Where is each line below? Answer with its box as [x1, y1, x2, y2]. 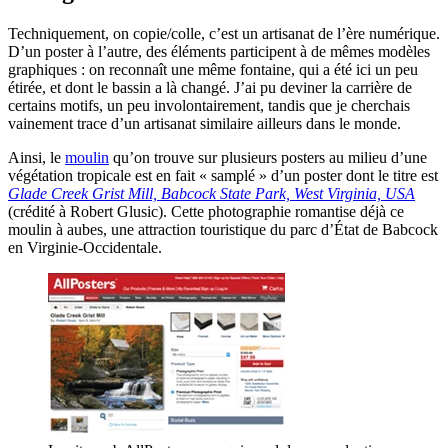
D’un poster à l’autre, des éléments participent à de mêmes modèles [8, 42, 430, 60]
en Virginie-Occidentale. [8, 238, 162, 256]
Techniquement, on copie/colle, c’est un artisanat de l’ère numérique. [8, 24, 440, 42]
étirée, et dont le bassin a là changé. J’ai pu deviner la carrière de [8, 78, 412, 96]
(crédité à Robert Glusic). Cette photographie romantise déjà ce [8, 202, 404, 220]
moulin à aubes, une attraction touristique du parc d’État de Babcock [8, 220, 438, 238]
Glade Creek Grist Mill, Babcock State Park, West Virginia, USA [8, 184, 415, 202]
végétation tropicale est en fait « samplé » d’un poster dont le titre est [8, 166, 438, 184]
